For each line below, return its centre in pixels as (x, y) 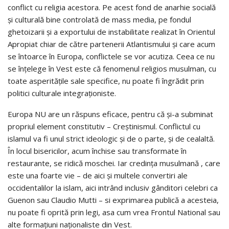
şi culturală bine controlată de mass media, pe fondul (99, 19)
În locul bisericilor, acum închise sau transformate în (97, 151)
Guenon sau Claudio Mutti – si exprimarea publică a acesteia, (113, 200)
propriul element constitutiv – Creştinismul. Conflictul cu (104, 126)
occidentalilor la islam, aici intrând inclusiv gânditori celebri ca (113, 187)
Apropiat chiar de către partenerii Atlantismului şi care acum (111, 44)
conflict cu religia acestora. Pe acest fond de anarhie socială (112, 7)
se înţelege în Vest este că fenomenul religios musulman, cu (112, 68)
